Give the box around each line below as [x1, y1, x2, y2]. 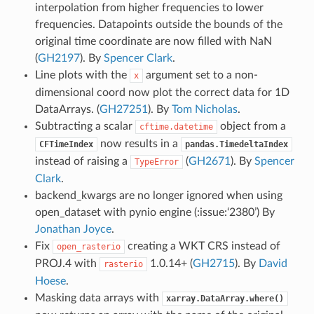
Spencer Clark [103, 52, 172, 64]
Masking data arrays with [34, 292, 162, 303]
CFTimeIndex [39, 139, 93, 149]
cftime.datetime [139, 121, 213, 132]
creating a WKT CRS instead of [124, 240, 280, 252]
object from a [217, 120, 286, 132]
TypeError [134, 156, 179, 167]
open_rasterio [56, 241, 121, 252]
